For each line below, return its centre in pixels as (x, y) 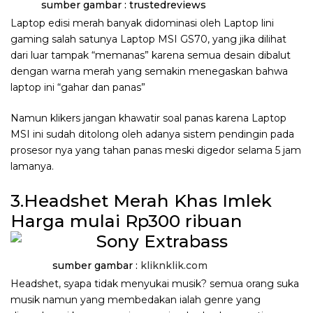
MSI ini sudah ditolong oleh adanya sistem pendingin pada (152, 134)
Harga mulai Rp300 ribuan (126, 221)
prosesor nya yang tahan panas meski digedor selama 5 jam (156, 151)
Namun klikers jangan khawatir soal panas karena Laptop (148, 118)
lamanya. (32, 167)
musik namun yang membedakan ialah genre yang (136, 299)
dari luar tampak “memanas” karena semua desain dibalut (151, 56)
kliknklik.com (174, 265)
